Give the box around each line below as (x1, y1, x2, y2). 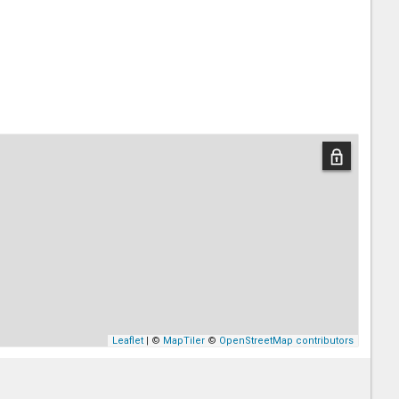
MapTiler (163, 335, 206, 346)
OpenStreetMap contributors (219, 335, 354, 346)
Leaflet (112, 335, 144, 346)
